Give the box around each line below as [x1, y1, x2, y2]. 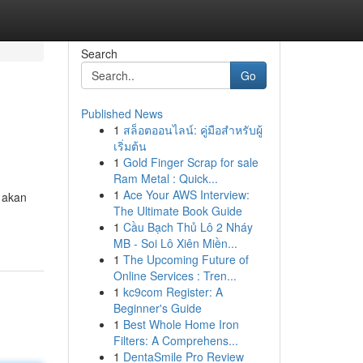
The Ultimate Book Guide [113, 203, 242, 219]
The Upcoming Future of [122, 251, 249, 267]
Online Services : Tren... [113, 267, 237, 284]
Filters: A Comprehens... [113, 332, 238, 348]
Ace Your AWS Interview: [122, 186, 250, 203]
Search [80, 45, 117, 62]
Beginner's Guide [113, 300, 202, 316]
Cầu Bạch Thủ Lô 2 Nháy [122, 219, 253, 235]
